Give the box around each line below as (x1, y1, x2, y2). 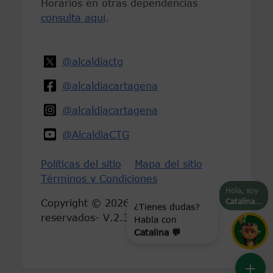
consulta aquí (40, 12, 105, 23)
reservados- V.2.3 (40, 211, 129, 223)
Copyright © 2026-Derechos (40, 197, 179, 208)
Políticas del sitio (40, 158, 121, 169)
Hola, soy (225, 186, 258, 194)
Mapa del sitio (134, 158, 202, 169)
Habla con (134, 221, 177, 232)
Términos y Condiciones (40, 172, 157, 184)
